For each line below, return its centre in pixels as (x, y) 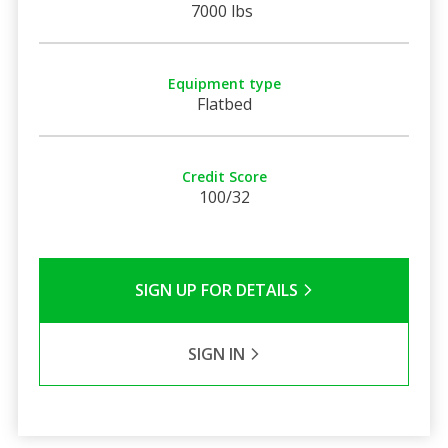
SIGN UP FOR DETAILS (218, 289)
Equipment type (224, 83)
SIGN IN (218, 353)
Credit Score (224, 176)
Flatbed (224, 103)
